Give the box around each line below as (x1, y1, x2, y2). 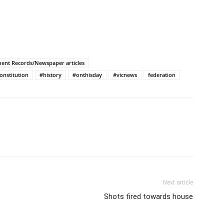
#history (39, 70, 61, 78)
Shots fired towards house (104, 191, 193, 201)
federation (148, 70, 175, 78)
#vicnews (113, 70, 137, 78)
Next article (163, 178, 193, 186)
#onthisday (72, 70, 102, 78)
